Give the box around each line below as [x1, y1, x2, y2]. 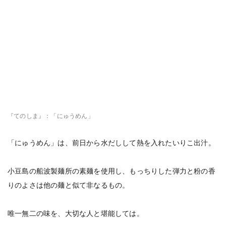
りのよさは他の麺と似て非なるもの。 [8, 181, 130, 189]
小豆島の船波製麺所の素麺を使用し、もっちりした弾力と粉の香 [8, 167, 215, 175]
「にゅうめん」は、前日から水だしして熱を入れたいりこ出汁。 [8, 139, 215, 147]
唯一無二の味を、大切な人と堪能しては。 [8, 209, 144, 217]
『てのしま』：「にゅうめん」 [8, 112, 94, 120]
